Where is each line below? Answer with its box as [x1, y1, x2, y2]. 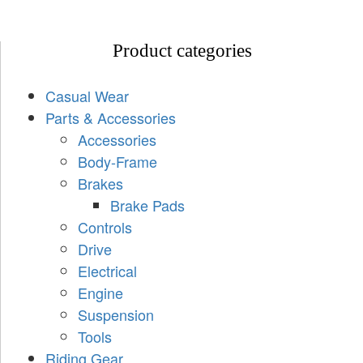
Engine [78, 281, 123, 303]
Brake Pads [110, 194, 185, 216]
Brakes [78, 172, 123, 194]
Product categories [112, 40, 252, 61]
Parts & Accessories [45, 106, 176, 128]
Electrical [78, 259, 137, 281]
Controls [78, 216, 132, 237]
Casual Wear [45, 84, 129, 106]
